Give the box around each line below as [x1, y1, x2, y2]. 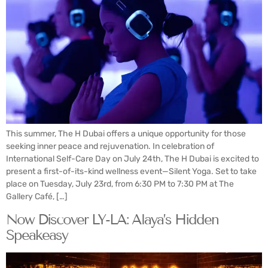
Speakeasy [6, 226, 68, 243]
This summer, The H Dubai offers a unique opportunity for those [6, 129, 246, 139]
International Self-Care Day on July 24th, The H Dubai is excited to [6, 154, 259, 165]
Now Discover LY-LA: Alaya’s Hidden [6, 210, 218, 228]
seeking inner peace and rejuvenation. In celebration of [6, 141, 214, 152]
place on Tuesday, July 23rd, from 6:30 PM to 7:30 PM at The [6, 179, 234, 190]
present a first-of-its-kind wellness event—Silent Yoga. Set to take [6, 166, 257, 177]
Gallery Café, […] [6, 191, 68, 202]
